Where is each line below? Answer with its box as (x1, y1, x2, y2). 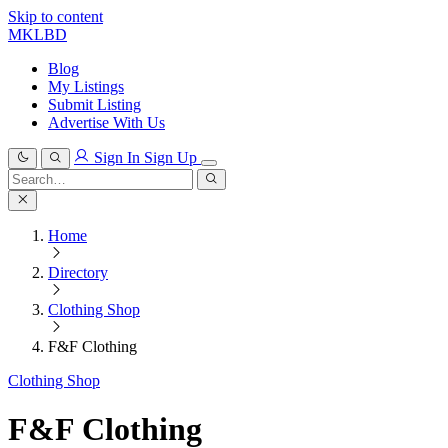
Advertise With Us (48, 114, 165, 131)
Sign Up (144, 149, 201, 166)
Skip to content (8, 8, 103, 25)
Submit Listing (48, 96, 141, 113)
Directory (48, 264, 108, 281)
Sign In (94, 149, 140, 166)
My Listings (48, 78, 124, 95)
